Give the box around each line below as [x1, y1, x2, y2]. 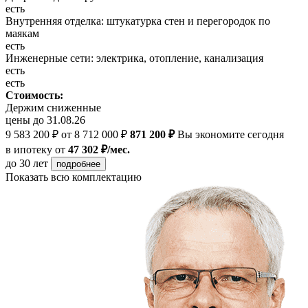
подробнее [56, 158, 100, 169]
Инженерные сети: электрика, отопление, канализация [5, 52, 263, 64]
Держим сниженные [5, 101, 101, 113]
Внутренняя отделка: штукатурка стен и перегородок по [5, 14, 270, 27]
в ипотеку [5, 143, 52, 155]
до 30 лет [5, 157, 51, 169]
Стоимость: [5, 89, 63, 101]
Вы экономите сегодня [175, 128, 284, 140]
